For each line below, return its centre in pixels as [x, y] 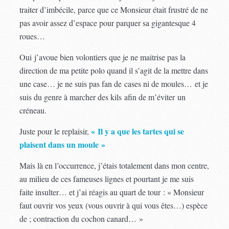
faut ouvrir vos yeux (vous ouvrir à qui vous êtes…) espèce [114, 205]
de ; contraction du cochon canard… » [82, 218]
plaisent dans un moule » [63, 144]
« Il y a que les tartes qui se [138, 131]
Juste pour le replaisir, [55, 131]
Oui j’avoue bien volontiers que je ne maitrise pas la [103, 57]
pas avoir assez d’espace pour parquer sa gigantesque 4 [108, 22]
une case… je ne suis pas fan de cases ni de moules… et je [114, 83]
